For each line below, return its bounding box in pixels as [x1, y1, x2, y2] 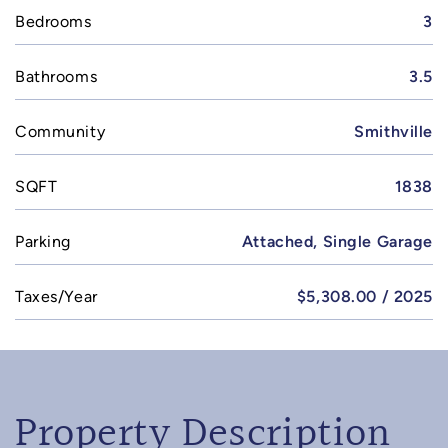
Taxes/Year [15, 287, 98, 307]
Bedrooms [15, 12, 92, 32]
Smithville [354, 122, 433, 142]
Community [15, 122, 106, 142]
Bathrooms [15, 67, 98, 87]
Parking [15, 232, 71, 252]
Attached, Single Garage [241, 232, 433, 252]
